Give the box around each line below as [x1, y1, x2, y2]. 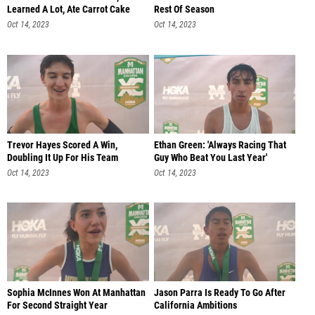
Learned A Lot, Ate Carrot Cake [7, 4, 130, 16]
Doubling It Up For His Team [7, 151, 118, 164]
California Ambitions [153, 300, 237, 312]
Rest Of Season [153, 4, 214, 16]
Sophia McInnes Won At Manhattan [7, 287, 146, 300]
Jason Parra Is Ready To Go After [153, 287, 285, 300]
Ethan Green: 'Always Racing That [153, 139, 286, 151]
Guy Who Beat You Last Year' [153, 151, 267, 164]
